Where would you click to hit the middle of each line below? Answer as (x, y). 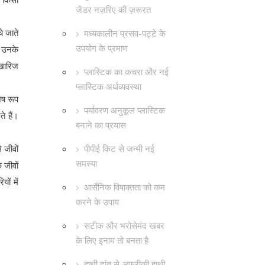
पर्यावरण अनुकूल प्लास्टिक (125, 110)
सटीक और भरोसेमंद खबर (124, 225)
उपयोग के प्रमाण (102, 48)
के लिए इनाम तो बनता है (112, 240)
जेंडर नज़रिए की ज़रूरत (113, 9)
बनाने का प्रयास (101, 125)
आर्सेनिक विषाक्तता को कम (125, 187)
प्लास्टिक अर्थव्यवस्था (109, 86)
